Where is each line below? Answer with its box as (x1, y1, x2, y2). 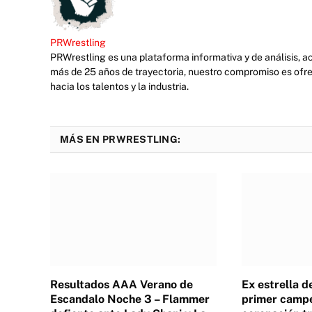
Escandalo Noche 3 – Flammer (50, 292, 210, 306)
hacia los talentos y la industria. (50, 80, 189, 92)
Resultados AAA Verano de (50, 277, 193, 291)
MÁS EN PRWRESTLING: (60, 133, 181, 145)
